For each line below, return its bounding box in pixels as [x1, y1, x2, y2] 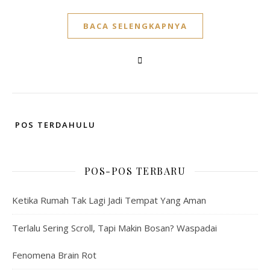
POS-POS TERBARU [84, 165, 186, 177]
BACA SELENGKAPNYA [83, 20, 187, 31]
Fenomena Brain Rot [12, 249, 96, 261]
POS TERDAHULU [12, 119, 96, 130]
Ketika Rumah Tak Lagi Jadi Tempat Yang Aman [12, 194, 206, 206]
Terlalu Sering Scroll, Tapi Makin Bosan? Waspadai [12, 222, 217, 234]
